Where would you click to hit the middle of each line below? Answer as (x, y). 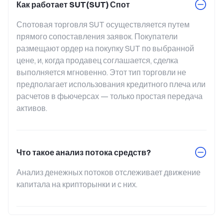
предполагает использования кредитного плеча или (111, 84)
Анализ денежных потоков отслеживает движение (109, 172)
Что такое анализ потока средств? (84, 152)
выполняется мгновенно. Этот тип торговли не (101, 72)
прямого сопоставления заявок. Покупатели (97, 36)
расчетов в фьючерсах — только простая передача (110, 96)
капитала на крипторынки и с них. (77, 184)
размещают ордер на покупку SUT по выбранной (105, 48)
